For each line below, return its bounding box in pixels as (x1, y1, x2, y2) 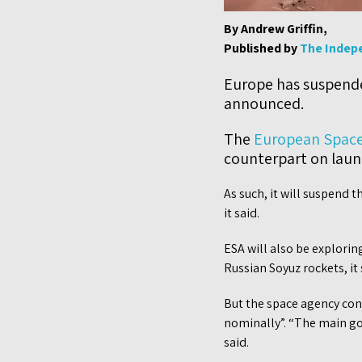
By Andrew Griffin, (224, 20, 327, 38)
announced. (224, 93, 304, 115)
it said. (224, 204, 259, 222)
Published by (224, 40, 300, 57)
